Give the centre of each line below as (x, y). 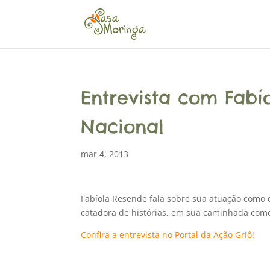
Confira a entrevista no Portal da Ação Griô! (168, 235)
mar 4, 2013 (105, 154)
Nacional (123, 127)
